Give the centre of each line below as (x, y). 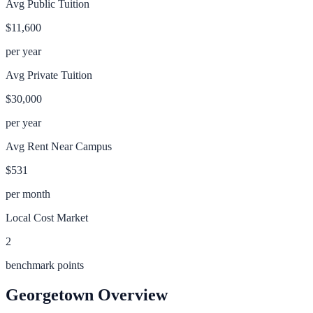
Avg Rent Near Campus (59, 146)
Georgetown (50, 294)
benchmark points (45, 265)
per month (28, 194)
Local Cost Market (47, 217)
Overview (131, 294)
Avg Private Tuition (49, 75)
